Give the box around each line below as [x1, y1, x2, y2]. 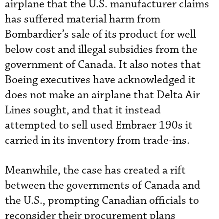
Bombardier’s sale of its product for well [5, 27, 196, 42]
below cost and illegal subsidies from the [5, 43, 197, 57]
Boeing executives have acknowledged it [5, 73, 196, 87]
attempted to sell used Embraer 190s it [5, 118, 193, 132]
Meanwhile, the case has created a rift [5, 163, 186, 177]
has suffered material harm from [5, 12, 160, 26]
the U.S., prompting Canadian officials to [5, 194, 199, 208]
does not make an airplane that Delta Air [5, 88, 200, 102]
